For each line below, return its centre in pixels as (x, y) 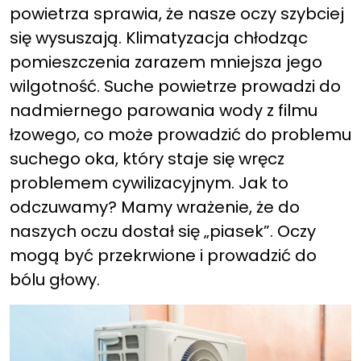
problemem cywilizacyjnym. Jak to (149, 183)
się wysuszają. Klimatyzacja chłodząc (159, 38)
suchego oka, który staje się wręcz (147, 159)
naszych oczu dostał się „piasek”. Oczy (163, 231)
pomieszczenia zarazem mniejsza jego (166, 62)
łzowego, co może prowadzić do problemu (180, 135)
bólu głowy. (55, 280)
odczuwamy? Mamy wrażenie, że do (155, 207)
